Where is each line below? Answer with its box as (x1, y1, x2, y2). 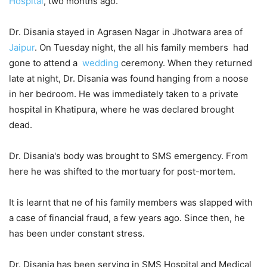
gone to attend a (9, 57, 82, 69)
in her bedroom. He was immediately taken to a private (9, 88, 238, 100)
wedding (82, 57, 119, 69)
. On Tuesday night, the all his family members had (35, 41, 249, 53)
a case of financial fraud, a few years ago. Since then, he (9, 212, 245, 223)
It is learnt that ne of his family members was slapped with (9, 196, 253, 208)
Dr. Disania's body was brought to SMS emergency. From (9, 150, 248, 162)
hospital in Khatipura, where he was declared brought (9, 103, 234, 115)
